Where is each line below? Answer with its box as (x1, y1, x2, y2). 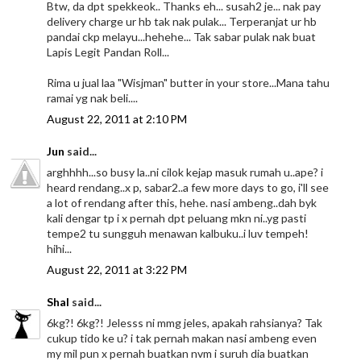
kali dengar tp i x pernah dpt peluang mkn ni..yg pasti (47, 211, 307, 226)
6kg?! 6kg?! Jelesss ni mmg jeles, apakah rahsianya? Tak (47, 316, 323, 330)
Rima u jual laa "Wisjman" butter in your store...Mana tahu (47, 76, 330, 90)
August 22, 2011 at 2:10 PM (47, 112, 188, 127)
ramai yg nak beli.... (47, 91, 139, 106)
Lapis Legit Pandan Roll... (47, 45, 170, 60)
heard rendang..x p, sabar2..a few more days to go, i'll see (47, 180, 330, 195)
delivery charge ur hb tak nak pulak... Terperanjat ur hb (47, 15, 317, 29)
